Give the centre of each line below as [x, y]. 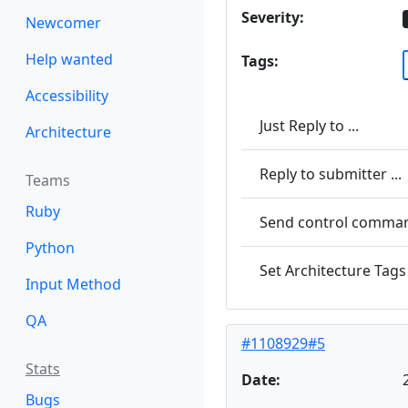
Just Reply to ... [309, 125]
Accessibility [67, 96]
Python [50, 248]
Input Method [73, 284]
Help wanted [69, 59]
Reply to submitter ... [331, 173]
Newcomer [63, 23]
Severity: [273, 18]
